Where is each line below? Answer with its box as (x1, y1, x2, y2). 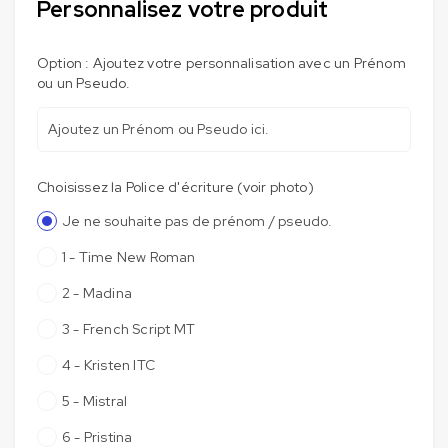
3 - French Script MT (62, 319, 195, 338)
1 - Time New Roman (62, 247, 196, 266)
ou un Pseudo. (37, 73, 131, 92)
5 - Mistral (62, 391, 128, 410)
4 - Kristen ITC (62, 355, 155, 374)
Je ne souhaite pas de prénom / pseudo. (62, 211, 333, 230)
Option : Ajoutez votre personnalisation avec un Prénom (37, 53, 406, 72)
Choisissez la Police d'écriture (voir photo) (37, 177, 314, 196)
